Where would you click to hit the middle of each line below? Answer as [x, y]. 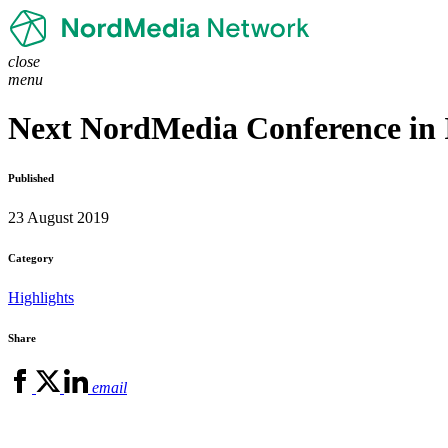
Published [31, 178]
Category [31, 258]
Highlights [41, 298]
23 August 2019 [58, 218]
